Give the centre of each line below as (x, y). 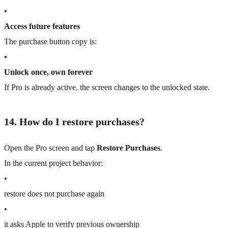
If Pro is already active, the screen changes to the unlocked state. (107, 88)
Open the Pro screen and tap (50, 148)
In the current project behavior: (53, 163)
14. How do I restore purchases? (74, 122)
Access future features (42, 26)
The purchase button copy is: (50, 42)
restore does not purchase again (54, 194)
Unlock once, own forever (48, 72)
